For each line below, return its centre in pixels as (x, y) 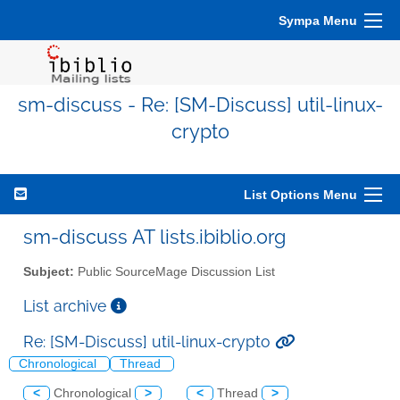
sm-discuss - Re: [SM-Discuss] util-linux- (200, 105)
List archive (67, 305)
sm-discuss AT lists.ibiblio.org (154, 237)
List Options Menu (300, 195)
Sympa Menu (318, 21)
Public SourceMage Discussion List (175, 271)
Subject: (49, 271)
